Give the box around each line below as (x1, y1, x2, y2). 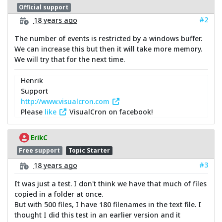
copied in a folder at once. (14, 189, 103, 199)
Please (21, 107, 45, 117)
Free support (19, 146, 60, 155)
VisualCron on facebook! (67, 107, 153, 117)
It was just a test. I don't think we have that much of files (14, 179, 207, 189)
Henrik (21, 76, 43, 86)
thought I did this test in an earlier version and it (14, 210, 180, 220)
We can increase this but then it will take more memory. (14, 44, 202, 54)
